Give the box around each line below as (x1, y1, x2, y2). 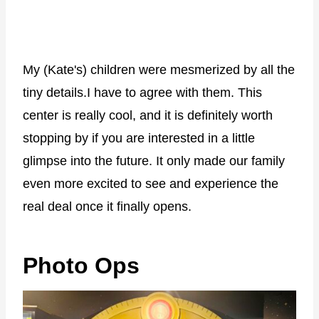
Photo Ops (23, 252, 140, 278)
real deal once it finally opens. (23, 199, 192, 214)
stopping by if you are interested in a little (23, 130, 255, 145)
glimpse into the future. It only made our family (23, 153, 285, 168)
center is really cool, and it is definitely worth (23, 108, 273, 122)
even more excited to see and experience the (23, 176, 278, 191)
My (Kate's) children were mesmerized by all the (23, 62, 295, 77)
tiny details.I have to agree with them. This (23, 85, 262, 100)
